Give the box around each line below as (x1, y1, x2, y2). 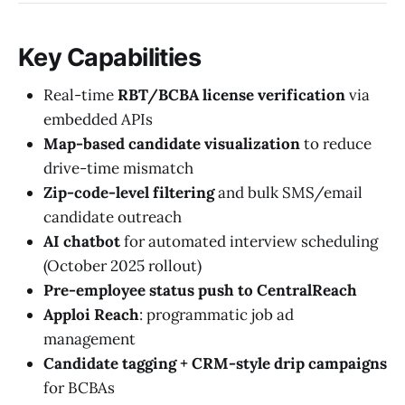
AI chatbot (43, 231, 120, 252)
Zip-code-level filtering (43, 183, 214, 203)
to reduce (300, 134, 372, 155)
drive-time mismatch (43, 158, 193, 179)
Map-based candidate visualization (43, 134, 300, 155)
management (43, 329, 136, 350)
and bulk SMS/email (214, 183, 363, 203)
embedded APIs (43, 109, 153, 130)
